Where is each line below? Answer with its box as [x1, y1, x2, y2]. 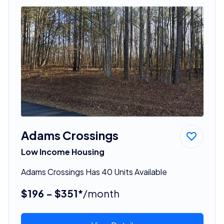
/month [82, 186, 119, 199]
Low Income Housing [20, 146, 104, 157]
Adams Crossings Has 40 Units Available [20, 166, 167, 177]
